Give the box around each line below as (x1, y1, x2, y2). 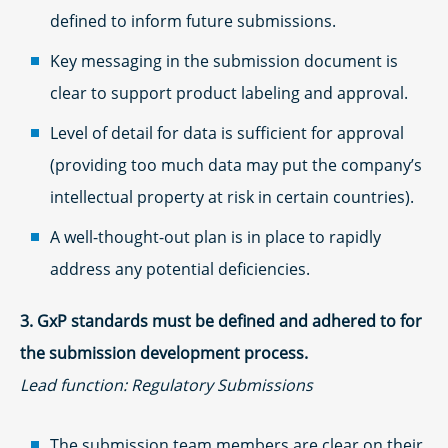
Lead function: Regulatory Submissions (20, 373, 313, 396)
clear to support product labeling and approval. (50, 81, 408, 104)
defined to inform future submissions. (50, 9, 336, 32)
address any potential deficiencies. (50, 257, 310, 280)
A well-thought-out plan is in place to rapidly (50, 225, 381, 248)
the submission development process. (20, 341, 308, 364)
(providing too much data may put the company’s (50, 153, 422, 176)
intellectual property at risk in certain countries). (50, 185, 414, 208)
